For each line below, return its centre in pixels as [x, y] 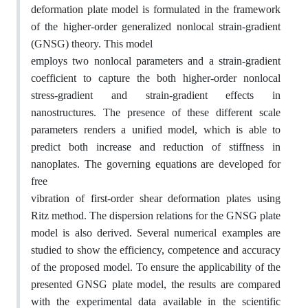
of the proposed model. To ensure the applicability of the [156, 267]
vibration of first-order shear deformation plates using [156, 198]
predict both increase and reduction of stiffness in [156, 147]
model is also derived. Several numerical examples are [156, 233]
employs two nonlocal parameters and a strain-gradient [156, 61]
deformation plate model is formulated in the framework [156, 9]
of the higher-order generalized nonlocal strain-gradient [156, 26]
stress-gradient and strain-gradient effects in [156, 95]
